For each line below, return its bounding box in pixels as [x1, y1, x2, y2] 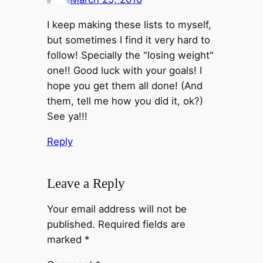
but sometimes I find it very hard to [46, 33, 210, 46]
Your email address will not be [46, 203, 187, 215]
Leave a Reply [46, 176, 125, 191]
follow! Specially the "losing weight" [46, 49, 214, 61]
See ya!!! [46, 110, 87, 122]
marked [46, 234, 85, 246]
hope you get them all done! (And [46, 79, 203, 92]
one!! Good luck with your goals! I [46, 64, 202, 76]
